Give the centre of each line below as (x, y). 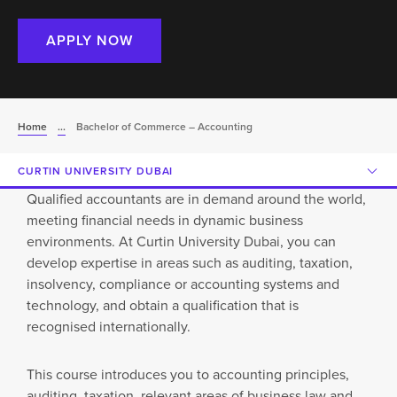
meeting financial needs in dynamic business (165, 221)
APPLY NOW (90, 41)
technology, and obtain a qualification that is (163, 306)
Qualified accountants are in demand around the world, (196, 199)
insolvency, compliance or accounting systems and (183, 284)
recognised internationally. (109, 327)
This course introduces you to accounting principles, (188, 375)
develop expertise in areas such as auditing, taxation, (190, 263)
